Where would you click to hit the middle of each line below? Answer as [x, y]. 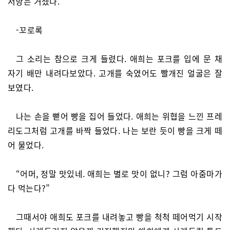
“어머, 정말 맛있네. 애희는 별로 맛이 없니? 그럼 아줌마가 [119, 174]
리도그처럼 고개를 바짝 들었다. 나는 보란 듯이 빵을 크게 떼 [115, 130]
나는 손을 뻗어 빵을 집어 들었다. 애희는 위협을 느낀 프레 [119, 116]
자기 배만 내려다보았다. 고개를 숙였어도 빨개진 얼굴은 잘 [115, 73]
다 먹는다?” [29, 188]
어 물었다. [26, 145]
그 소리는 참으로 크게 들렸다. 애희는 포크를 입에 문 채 [119, 59]
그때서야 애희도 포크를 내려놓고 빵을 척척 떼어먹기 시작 [119, 217]
